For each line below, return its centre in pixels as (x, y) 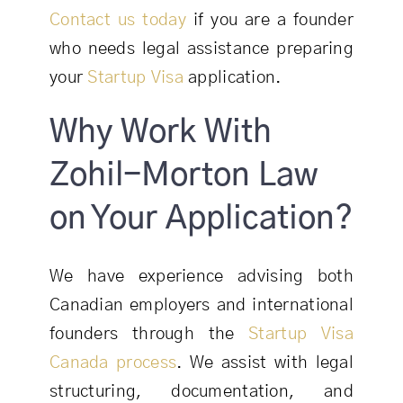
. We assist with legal (265, 363)
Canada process (113, 363)
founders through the (149, 335)
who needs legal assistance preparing (201, 49)
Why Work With (160, 133)
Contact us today (117, 21)
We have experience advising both (201, 277)
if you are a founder (270, 21)
